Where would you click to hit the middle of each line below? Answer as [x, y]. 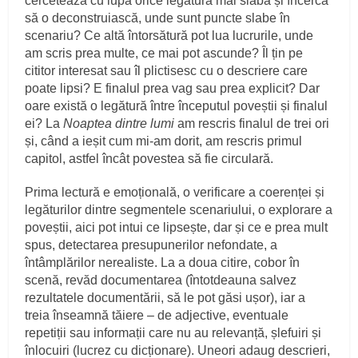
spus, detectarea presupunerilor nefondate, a [151, 245]
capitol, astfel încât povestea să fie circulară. [149, 159]
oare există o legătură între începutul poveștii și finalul [177, 106]
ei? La [44, 124]
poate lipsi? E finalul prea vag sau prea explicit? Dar [173, 89]
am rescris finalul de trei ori [252, 124]
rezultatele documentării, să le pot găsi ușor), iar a [165, 298]
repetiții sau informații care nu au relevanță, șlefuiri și [173, 333]
